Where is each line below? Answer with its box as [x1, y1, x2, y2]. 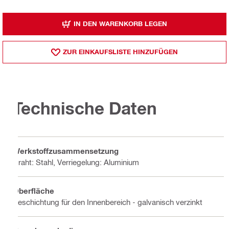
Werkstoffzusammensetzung [13, 146, 119, 156]
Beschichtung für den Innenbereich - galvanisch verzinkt [13, 197, 202, 207]
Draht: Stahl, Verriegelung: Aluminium [13, 157, 139, 167]
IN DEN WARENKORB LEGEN [74, 19, 167, 28]
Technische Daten [13, 98, 157, 119]
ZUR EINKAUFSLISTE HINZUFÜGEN [63, 48, 178, 56]
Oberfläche [13, 186, 54, 196]
